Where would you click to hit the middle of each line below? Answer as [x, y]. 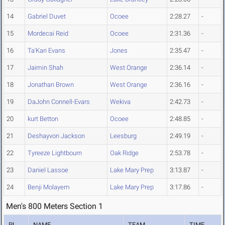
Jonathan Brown [51, 85]
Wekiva [120, 102]
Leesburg [123, 136]
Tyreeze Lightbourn [55, 153]
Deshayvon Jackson [56, 136]
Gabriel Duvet [47, 17]
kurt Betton [43, 119]
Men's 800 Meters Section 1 [54, 206]
